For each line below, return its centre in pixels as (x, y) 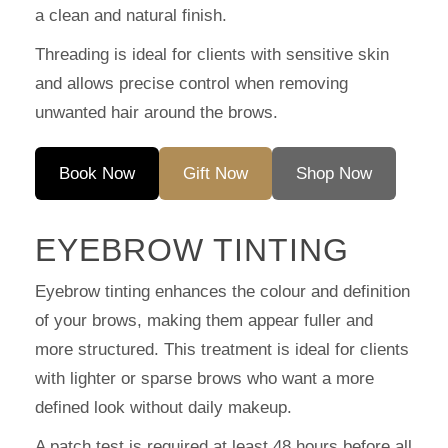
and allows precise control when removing (191, 83)
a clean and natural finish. (131, 15)
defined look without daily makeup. (163, 408)
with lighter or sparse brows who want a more (204, 379)
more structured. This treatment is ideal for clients (222, 350)
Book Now (97, 173)
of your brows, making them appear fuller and (204, 321)
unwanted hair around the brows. (156, 112)
